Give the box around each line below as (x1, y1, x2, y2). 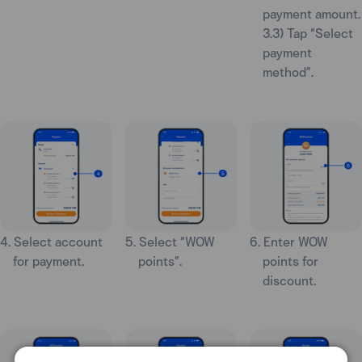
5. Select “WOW (124, 232, 215, 251)
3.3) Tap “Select (263, 23, 354, 42)
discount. (263, 271, 317, 290)
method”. (263, 61, 314, 81)
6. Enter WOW (250, 232, 329, 251)
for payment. (13, 251, 84, 271)
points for (263, 251, 319, 271)
